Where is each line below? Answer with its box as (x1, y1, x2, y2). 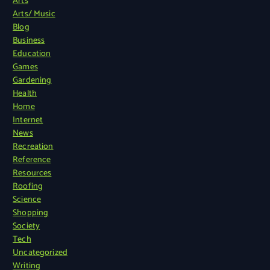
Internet (13, 113, 43, 127)
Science (13, 192, 42, 207)
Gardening (13, 73, 52, 87)
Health (13, 86, 37, 101)
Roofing (13, 179, 43, 193)
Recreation (13, 139, 54, 154)
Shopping (13, 206, 49, 220)
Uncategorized (13, 245, 67, 260)
